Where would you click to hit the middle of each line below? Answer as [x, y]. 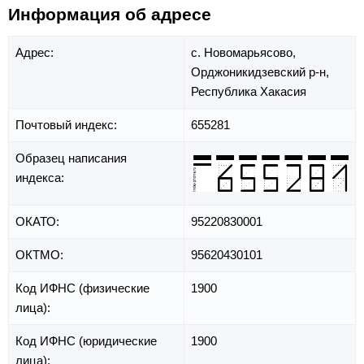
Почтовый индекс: [68, 125]
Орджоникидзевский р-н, [260, 72]
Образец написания [71, 158]
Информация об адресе [110, 15]
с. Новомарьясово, [243, 53]
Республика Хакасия [249, 92]
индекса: [41, 178]
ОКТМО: [41, 255]
